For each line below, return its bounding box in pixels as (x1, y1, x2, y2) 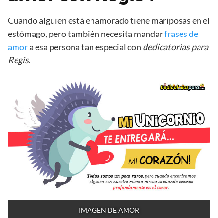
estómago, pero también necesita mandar (8, 28, 164, 39)
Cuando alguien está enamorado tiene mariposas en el (8, 15, 210, 26)
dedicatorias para (143, 41, 208, 53)
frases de (164, 28, 198, 39)
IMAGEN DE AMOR (79, 205, 139, 214)
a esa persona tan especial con (28, 41, 143, 53)
